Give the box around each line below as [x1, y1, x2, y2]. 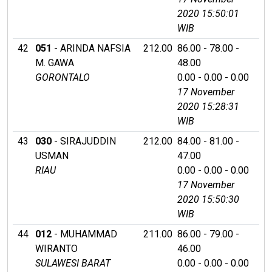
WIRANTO [35, 242, 78, 254]
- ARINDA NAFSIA [52, 42, 131, 54]
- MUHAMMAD [52, 228, 117, 240]
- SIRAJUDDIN [52, 135, 116, 147]
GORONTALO [35, 71, 90, 83]
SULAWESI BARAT [35, 257, 110, 269]
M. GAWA [35, 56, 74, 69]
